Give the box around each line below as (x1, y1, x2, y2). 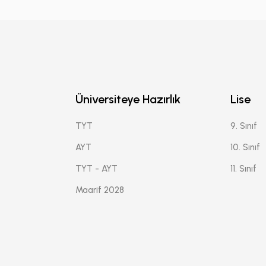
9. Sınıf (230, 120, 258, 131)
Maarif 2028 (75, 184, 124, 195)
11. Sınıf (230, 163, 257, 174)
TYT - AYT (75, 163, 118, 174)
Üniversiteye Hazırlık (75, 91, 180, 106)
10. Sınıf (230, 141, 261, 153)
